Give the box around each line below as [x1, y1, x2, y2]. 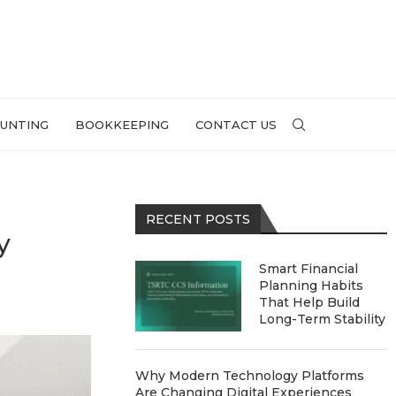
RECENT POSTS [146, 211, 251, 227]
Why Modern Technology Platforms [135, 368, 365, 384]
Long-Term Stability [259, 311, 386, 327]
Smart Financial [259, 261, 359, 277]
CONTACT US [195, 118, 277, 132]
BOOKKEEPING [75, 118, 169, 132]
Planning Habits [259, 278, 364, 293]
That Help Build [259, 294, 361, 310]
